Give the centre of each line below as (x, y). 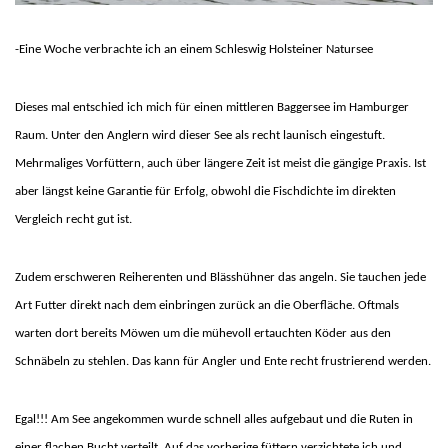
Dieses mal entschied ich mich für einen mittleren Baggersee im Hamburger (212, 107)
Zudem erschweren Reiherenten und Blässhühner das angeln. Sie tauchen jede (220, 277)
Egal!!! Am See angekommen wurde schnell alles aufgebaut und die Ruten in (214, 419)
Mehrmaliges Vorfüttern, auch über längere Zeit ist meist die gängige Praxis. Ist (220, 163)
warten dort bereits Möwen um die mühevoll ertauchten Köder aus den (203, 333)
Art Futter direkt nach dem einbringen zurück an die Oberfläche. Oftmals (207, 305)
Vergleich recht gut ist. (73, 219)
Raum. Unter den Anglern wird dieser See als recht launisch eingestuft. (200, 135)
